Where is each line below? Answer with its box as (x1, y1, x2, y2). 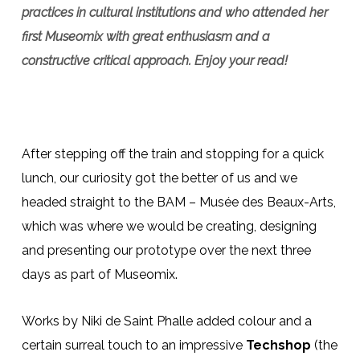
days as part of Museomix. (21, 267, 178, 282)
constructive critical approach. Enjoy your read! (21, 53, 288, 68)
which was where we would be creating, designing (21, 219, 317, 234)
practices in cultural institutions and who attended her (21, 5, 328, 20)
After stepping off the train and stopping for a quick (21, 146, 324, 162)
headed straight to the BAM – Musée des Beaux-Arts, (21, 194, 336, 210)
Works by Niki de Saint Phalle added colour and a (21, 313, 312, 329)
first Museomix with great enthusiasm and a (21, 29, 270, 44)
